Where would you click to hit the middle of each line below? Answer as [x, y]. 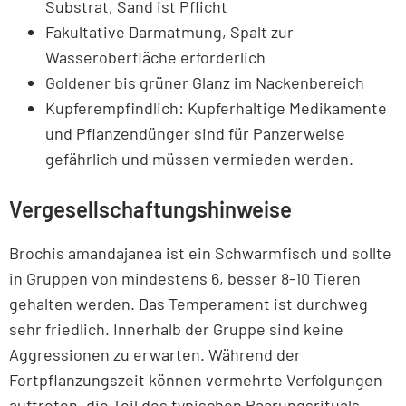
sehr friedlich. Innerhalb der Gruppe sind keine [176, 329]
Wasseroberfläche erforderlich [155, 57]
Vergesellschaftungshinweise [150, 208]
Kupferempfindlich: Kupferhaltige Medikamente [216, 107]
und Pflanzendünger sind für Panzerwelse [195, 133]
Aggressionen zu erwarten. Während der [155, 354]
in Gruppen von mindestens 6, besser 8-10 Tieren [185, 278]
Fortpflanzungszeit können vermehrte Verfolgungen [196, 379]
